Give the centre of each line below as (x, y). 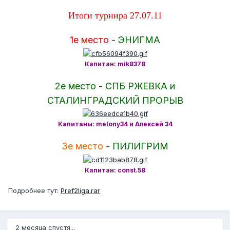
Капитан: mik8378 (115, 64)
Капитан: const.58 (115, 170)
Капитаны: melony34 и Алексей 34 (115, 124)
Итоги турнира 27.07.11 (115, 16)
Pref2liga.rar (80, 190)
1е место (89, 40)
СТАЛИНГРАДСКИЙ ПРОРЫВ (115, 100)
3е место (82, 146)
